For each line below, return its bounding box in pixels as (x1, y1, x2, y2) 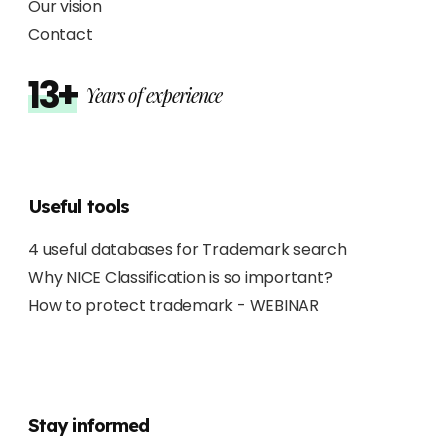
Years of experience (84, 81, 222, 108)
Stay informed (28, 413, 150, 437)
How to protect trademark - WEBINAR (28, 293, 319, 317)
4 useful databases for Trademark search (28, 237, 347, 261)
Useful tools (28, 194, 130, 218)
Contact (28, 22, 93, 46)
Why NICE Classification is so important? (28, 265, 333, 289)
